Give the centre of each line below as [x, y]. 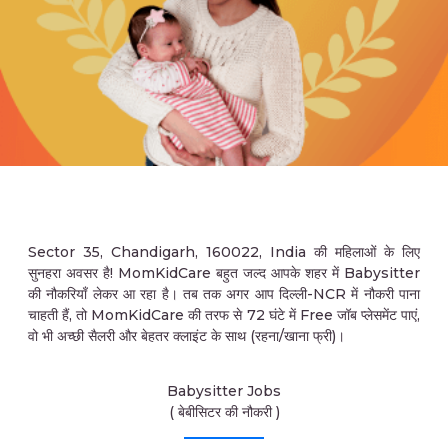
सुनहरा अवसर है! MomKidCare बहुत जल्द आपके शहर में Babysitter [224, 273]
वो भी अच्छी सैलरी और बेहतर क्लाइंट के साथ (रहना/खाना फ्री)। [186, 336]
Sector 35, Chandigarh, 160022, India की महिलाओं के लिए [224, 252]
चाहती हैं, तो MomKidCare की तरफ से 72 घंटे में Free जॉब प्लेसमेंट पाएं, [224, 315]
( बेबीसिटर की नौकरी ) [224, 412]
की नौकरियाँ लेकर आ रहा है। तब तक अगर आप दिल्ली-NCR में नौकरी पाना [224, 294]
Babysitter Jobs [224, 391]
